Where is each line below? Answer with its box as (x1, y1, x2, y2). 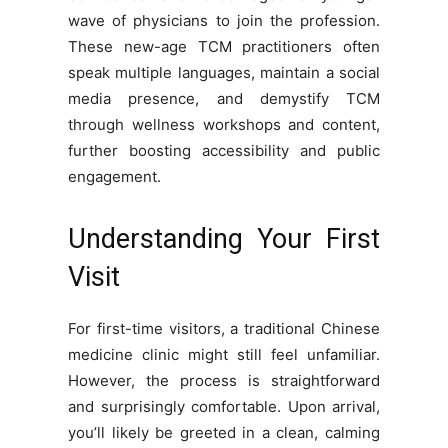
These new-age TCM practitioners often (68, 37, 380, 57)
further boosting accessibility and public (68, 141, 380, 161)
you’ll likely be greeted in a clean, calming (68, 423, 380, 443)
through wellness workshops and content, (68, 115, 380, 135)
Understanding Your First (68, 223, 380, 256)
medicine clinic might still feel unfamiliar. (68, 345, 380, 365)
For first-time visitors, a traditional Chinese (68, 319, 380, 339)
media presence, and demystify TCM (68, 89, 380, 109)
